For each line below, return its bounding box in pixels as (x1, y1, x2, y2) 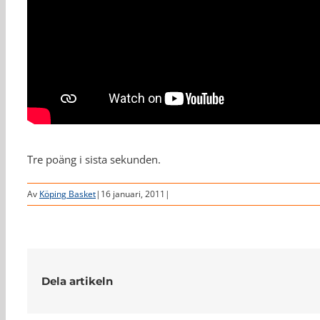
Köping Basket (39, 188, 96, 200)
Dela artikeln (41, 274, 113, 288)
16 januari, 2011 (101, 188, 165, 200)
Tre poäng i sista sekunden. (27, 152, 161, 166)
